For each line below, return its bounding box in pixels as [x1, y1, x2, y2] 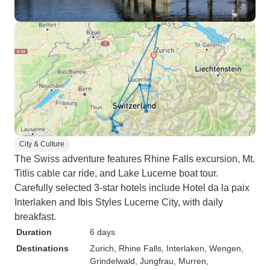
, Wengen [204, 243, 241, 253]
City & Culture [19, 140, 64, 148]
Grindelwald [90, 256, 135, 266]
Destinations [16, 243, 69, 253]
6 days [90, 227, 115, 237]
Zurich [90, 243, 114, 253]
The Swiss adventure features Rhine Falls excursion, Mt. [14, 154, 255, 164]
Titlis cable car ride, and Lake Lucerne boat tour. [14, 168, 218, 178]
